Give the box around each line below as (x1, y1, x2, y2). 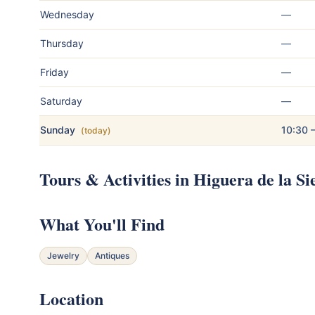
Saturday (40, 94, 82, 107)
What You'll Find (39, 211, 165, 236)
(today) (81, 124, 111, 136)
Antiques (95, 250, 129, 261)
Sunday (40, 123, 75, 136)
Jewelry (47, 250, 79, 261)
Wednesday (40, 8, 94, 20)
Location (39, 285, 103, 311)
